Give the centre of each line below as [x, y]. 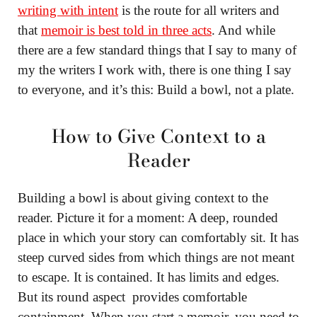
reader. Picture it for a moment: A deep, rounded [148, 217]
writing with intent [68, 10]
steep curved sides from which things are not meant [156, 257]
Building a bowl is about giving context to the [143, 197]
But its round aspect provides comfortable [132, 296]
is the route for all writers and [199, 10]
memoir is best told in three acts [126, 30]
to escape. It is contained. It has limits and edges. [149, 277]
